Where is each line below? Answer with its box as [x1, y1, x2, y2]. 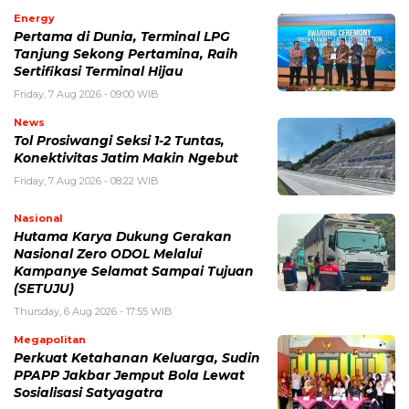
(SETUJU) [14, 280, 74, 296]
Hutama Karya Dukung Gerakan [14, 228, 232, 244]
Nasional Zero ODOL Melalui [14, 246, 202, 261]
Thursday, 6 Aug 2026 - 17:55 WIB [14, 304, 173, 318]
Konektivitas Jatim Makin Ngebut [14, 150, 238, 165]
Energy [14, 11, 55, 25]
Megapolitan [14, 332, 86, 346]
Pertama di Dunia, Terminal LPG [14, 28, 230, 44]
